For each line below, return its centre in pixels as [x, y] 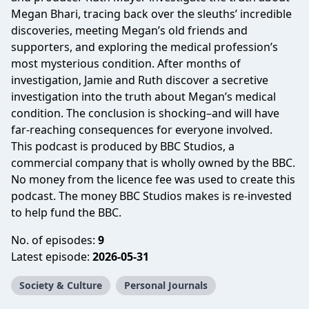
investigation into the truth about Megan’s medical [143, 97]
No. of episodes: [54, 240]
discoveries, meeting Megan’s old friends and [129, 30]
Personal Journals [166, 285]
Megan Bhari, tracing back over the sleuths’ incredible [151, 14]
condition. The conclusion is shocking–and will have [145, 113]
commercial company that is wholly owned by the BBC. [154, 163]
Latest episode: [52, 257]
